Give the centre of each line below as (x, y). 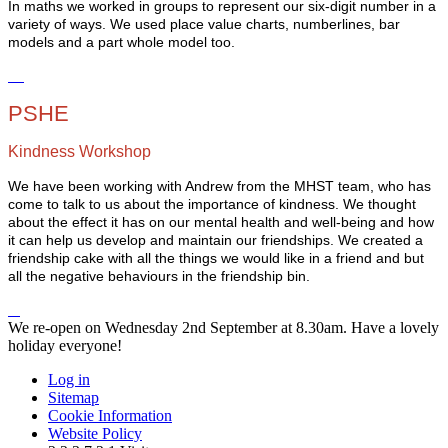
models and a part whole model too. (123, 42)
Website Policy (95, 433)
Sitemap (73, 397)
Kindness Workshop (79, 151)
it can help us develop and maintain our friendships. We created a (215, 240)
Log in (69, 379)
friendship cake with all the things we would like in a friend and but (216, 258)
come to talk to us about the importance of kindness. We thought (212, 204)
